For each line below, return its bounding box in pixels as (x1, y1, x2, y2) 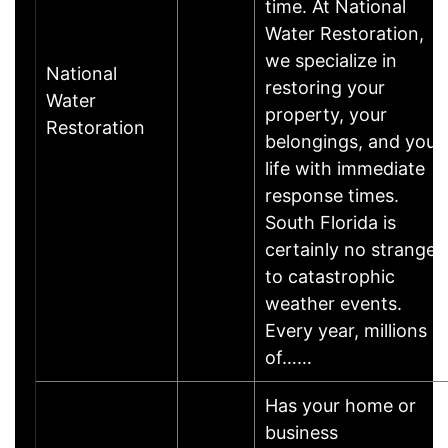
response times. (265, 184, 399, 206)
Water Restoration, (265, 22, 424, 44)
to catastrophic (265, 265, 395, 287)
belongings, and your (265, 130, 443, 152)
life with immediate (265, 157, 425, 179)
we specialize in (265, 49, 397, 71)
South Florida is (265, 211, 396, 233)
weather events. (265, 292, 402, 314)
